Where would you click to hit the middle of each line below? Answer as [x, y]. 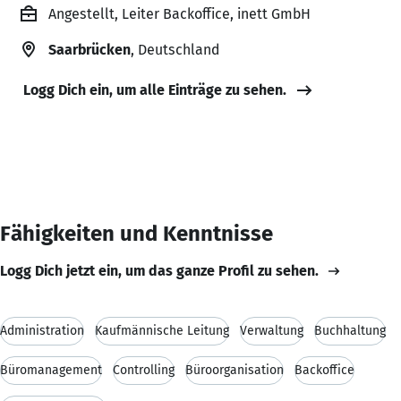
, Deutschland [175, 49]
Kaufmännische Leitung [162, 330]
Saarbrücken [90, 49]
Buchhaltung [350, 330]
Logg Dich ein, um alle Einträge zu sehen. [155, 90]
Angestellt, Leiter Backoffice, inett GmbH [179, 13]
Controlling [144, 370]
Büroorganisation [235, 370]
